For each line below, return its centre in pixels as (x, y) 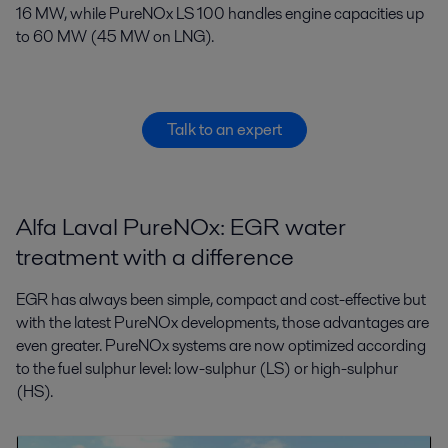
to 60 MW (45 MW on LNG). (115, 36)
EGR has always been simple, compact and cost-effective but (221, 300)
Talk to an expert (224, 129)
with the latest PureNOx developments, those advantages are (222, 323)
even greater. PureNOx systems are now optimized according (221, 346)
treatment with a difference (155, 257)
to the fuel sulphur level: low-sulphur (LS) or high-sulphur (207, 369)
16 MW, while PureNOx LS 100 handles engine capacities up (220, 13)
